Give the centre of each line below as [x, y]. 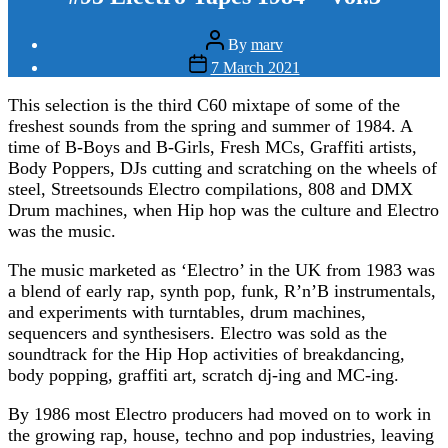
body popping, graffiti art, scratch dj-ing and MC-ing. [203, 374]
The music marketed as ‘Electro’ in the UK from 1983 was [221, 269]
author [224, 55]
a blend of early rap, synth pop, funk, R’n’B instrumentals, [222, 290]
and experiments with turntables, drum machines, [187, 311]
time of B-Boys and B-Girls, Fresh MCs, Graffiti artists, [212, 146]
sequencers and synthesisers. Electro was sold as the [197, 332]
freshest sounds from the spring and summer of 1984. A [210, 125]
